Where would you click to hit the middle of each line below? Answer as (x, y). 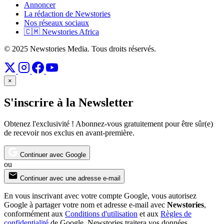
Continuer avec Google (53, 155)
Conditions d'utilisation (101, 214)
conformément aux (34, 214)
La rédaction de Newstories (67, 14)
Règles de (176, 214)
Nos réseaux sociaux (56, 23)
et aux (149, 214)
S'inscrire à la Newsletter (69, 103)
